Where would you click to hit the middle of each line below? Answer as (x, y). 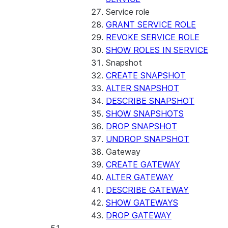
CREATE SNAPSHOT (146, 75)
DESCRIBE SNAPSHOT (150, 101)
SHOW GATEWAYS (142, 203)
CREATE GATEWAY (143, 164)
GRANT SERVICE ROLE (151, 24)
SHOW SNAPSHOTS (145, 113)
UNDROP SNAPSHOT (148, 139)
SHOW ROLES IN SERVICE (157, 50)
